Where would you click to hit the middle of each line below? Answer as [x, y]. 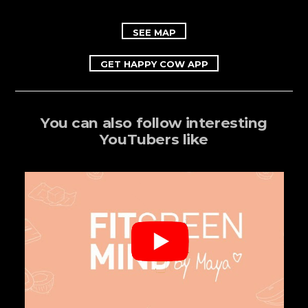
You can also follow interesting [154, 123]
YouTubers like [154, 140]
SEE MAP [154, 32]
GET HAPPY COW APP [154, 64]
